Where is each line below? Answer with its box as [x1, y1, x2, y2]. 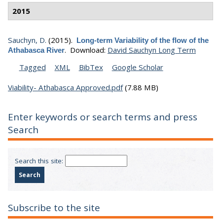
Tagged [19, 62, 46, 72]
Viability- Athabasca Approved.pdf [8, 82, 123, 92]
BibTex [78, 62, 103, 72]
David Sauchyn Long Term [108, 44, 196, 55]
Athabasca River [8, 45, 65, 54]
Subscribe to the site [8, 201, 100, 215]
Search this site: [14, 156, 65, 165]
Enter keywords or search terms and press [8, 110, 197, 124]
